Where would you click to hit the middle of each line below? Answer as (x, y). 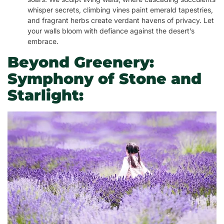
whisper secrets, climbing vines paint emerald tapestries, (120, 9)
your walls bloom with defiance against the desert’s (111, 30)
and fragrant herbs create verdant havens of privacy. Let (121, 20)
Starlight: (45, 95)
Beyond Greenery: (81, 62)
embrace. (43, 41)
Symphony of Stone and (104, 78)
